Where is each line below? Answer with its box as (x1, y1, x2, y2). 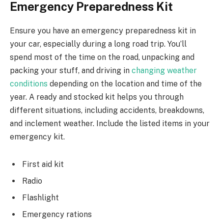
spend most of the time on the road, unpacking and (10, 53, 194, 62)
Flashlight (22, 192, 59, 202)
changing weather (132, 66, 197, 76)
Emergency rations (22, 209, 92, 219)
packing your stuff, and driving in (10, 66, 132, 76)
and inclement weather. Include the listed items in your (10, 119, 210, 129)
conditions (10, 79, 48, 89)
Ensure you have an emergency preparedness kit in (10, 26, 196, 36)
